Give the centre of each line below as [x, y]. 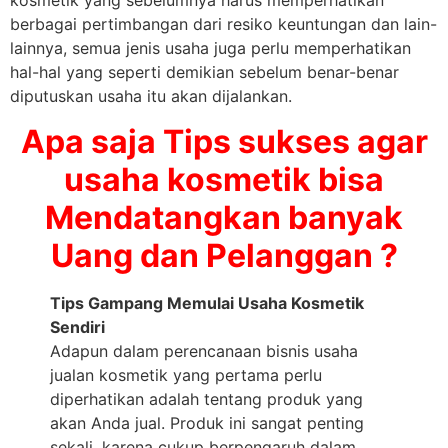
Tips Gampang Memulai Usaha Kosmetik [207, 302]
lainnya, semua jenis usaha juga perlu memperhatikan [210, 48]
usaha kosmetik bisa [224, 179]
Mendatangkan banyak [224, 217]
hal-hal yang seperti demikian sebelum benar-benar [204, 72]
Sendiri [77, 326]
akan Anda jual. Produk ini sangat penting [207, 422]
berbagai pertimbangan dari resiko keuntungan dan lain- [223, 24]
